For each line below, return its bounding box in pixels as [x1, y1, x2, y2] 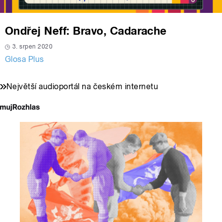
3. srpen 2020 [12, 43, 53, 51]
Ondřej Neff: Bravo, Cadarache [5, 24, 167, 38]
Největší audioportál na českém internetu [6, 82, 159, 92]
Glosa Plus [5, 55, 44, 64]
